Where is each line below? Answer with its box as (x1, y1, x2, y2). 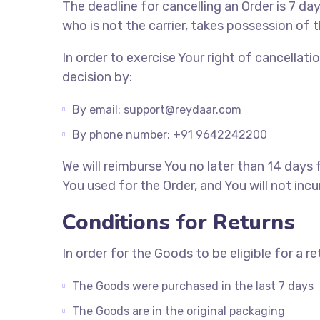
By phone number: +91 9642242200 (72, 128, 267, 141)
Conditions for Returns (62, 208, 295, 237)
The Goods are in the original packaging (72, 304, 285, 318)
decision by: (62, 69, 132, 85)
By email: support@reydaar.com (72, 103, 241, 116)
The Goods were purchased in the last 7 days (72, 279, 314, 293)
